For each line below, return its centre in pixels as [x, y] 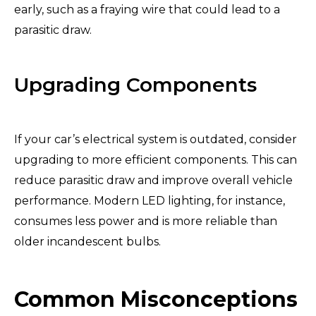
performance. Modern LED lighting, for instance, [150, 200]
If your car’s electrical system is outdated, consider [156, 139]
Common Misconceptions [156, 299]
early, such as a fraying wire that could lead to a [147, 9]
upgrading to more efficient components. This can [156, 159]
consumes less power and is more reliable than [146, 221]
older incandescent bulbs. [89, 241]
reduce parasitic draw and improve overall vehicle [153, 180]
